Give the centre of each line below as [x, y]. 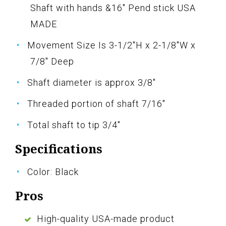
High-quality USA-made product [106, 219]
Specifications [59, 149]
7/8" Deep [52, 62]
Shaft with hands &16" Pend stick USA [113, 8]
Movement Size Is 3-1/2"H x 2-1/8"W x [111, 45]
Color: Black [53, 172]
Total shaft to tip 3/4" [74, 125]
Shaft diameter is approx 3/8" [92, 83]
